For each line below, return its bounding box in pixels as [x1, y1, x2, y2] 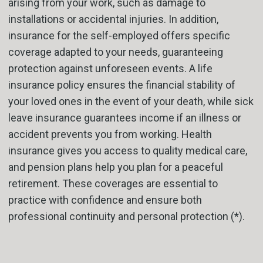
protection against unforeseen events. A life [8, 62, 213, 75]
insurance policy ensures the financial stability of [8, 79, 235, 92]
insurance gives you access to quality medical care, [8, 144, 247, 157]
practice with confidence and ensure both [8, 194, 202, 207]
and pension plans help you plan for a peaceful [8, 161, 223, 174]
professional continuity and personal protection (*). [8, 210, 245, 223]
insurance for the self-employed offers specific [8, 29, 230, 42]
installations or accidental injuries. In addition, [8, 13, 218, 26]
